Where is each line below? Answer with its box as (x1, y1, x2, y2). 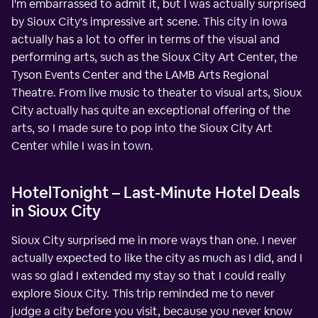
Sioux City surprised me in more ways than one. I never (11, 233, 297, 248)
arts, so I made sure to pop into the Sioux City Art (11, 121, 273, 136)
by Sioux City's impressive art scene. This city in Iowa (11, 14, 287, 30)
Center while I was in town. (11, 138, 153, 154)
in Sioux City (11, 201, 101, 221)
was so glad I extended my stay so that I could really (11, 268, 285, 284)
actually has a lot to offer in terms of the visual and (11, 32, 280, 48)
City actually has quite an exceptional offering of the (11, 103, 290, 119)
